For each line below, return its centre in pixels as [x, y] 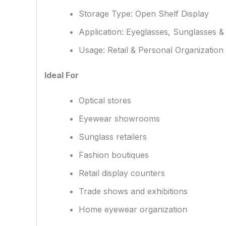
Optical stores [105, 100]
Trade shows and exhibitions [133, 191]
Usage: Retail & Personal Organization [151, 50]
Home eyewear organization [133, 209]
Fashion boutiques [114, 155]
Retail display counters [122, 173]
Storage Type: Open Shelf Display [144, 13]
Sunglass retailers [113, 136]
